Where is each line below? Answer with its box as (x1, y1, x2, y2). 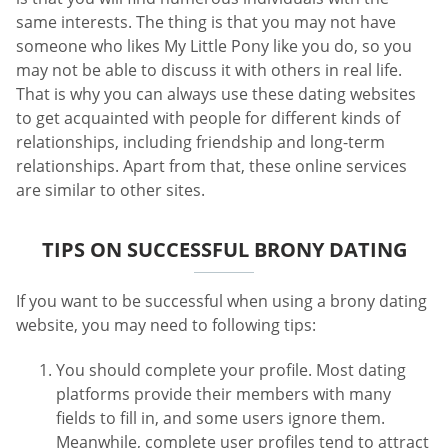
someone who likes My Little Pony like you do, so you (16, 34, 412, 57)
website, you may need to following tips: (16, 313, 316, 336)
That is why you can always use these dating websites (16, 82, 416, 105)
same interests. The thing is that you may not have (16, 10, 396, 33)
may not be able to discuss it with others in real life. (16, 58, 402, 81)
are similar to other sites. (16, 178, 205, 201)
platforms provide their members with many (56, 383, 391, 406)
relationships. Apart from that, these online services (16, 154, 407, 177)
